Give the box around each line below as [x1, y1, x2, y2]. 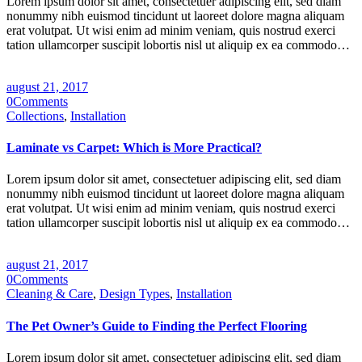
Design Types [99, 287, 170, 301]
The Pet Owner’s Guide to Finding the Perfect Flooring [6, 318, 307, 333]
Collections [6, 108, 64, 123]
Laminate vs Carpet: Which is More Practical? [6, 141, 262, 155]
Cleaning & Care [6, 287, 93, 301]
